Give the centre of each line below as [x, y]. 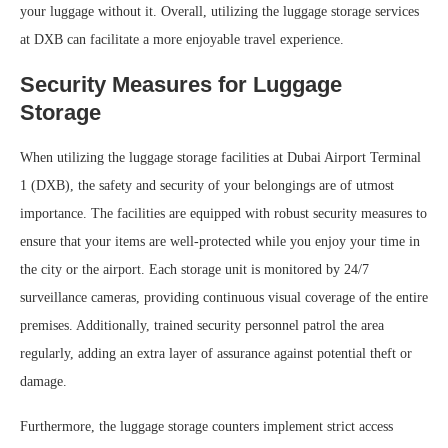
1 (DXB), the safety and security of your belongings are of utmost [207, 185]
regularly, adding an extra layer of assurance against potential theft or [216, 353]
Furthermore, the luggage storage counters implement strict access [206, 426]
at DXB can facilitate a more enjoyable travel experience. [182, 39]
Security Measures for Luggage [181, 84]
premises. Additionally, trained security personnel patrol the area [202, 325]
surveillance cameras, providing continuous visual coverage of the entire [224, 297]
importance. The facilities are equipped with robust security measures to [223, 213]
